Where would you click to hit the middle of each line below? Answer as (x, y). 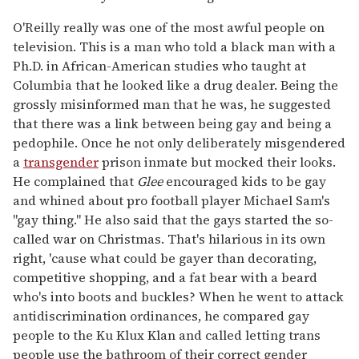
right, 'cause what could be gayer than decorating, (165, 258)
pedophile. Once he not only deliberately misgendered (179, 142)
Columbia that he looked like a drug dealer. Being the (175, 85)
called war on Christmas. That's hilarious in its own (169, 238)
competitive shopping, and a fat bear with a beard (165, 277)
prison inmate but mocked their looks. (217, 161)
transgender (61, 161)
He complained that (75, 181)
